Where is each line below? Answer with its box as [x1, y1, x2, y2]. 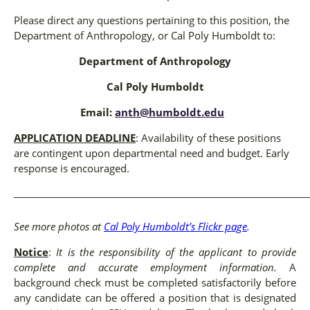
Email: [80, 105, 115, 120]
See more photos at [14, 219, 104, 234]
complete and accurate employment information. [14, 260, 289, 275]
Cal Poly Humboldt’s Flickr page [104, 219, 247, 234]
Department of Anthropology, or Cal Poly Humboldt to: [14, 28, 275, 43]
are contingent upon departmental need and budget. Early [14, 146, 289, 161]
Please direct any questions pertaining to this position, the [14, 13, 289, 28]
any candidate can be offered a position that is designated [14, 291, 296, 305]
